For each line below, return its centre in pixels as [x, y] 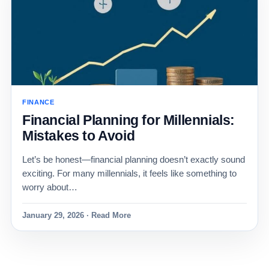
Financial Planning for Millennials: [128, 120]
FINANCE [38, 102]
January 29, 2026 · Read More [76, 215]
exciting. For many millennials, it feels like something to [129, 173]
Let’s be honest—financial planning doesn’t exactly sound [133, 159]
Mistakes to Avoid [78, 136]
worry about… [50, 187]
